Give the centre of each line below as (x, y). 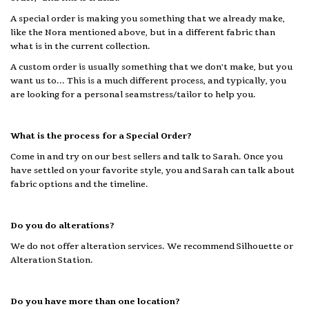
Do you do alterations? (62, 226)
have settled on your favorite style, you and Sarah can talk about (152, 170)
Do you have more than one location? (95, 301)
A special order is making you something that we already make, (148, 19)
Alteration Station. (52, 260)
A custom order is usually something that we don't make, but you (151, 67)
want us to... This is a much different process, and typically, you (148, 81)
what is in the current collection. (80, 46)
